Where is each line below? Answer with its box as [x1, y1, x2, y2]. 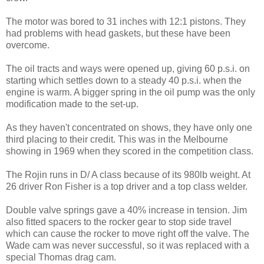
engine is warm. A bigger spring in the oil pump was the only [6, 87, 255, 97]
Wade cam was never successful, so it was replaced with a [6, 240, 249, 250]
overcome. [6, 39, 49, 50]
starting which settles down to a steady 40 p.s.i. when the [6, 75, 242, 85]
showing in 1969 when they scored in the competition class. [6, 146, 253, 156]
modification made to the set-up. [6, 98, 138, 109]
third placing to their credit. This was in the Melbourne [6, 134, 228, 144]
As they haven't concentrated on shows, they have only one [6, 122, 252, 133]
